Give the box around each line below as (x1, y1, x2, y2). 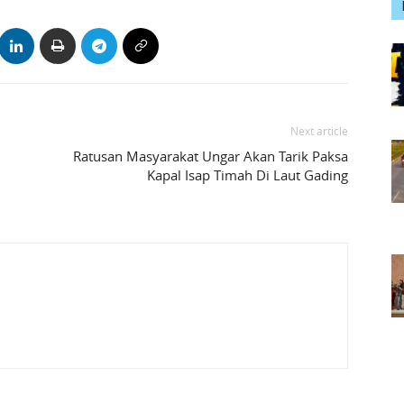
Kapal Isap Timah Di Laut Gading (147, 166, 348, 185)
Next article (290, 124, 348, 139)
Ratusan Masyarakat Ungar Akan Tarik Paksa (73, 147, 348, 166)
